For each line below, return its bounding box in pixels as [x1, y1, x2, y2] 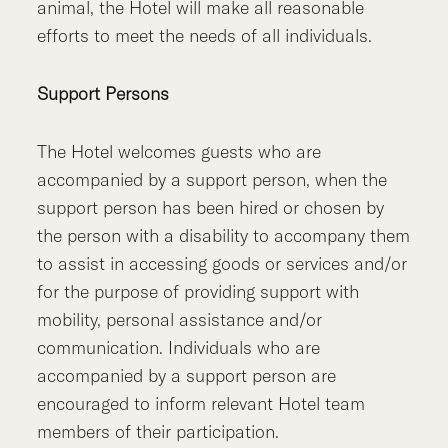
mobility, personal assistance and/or [37, 307, 323, 331]
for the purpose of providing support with [37, 279, 360, 303]
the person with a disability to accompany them [37, 223, 411, 247]
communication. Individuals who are [37, 335, 321, 359]
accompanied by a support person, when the [37, 167, 388, 191]
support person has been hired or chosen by [37, 195, 385, 219]
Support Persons [37, 81, 170, 105]
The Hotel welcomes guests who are [37, 139, 322, 163]
